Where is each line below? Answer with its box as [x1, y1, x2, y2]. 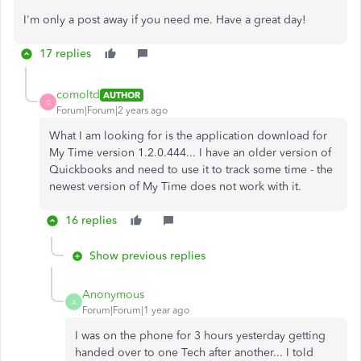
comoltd [56, 88, 100, 102]
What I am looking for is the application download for [49, 129, 327, 143]
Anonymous [82, 288, 144, 301]
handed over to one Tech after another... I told [75, 346, 313, 359]
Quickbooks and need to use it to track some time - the [49, 163, 333, 176]
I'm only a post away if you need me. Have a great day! [23, 13, 309, 27]
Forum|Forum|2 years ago [56, 105, 168, 116]
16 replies [65, 214, 117, 227]
